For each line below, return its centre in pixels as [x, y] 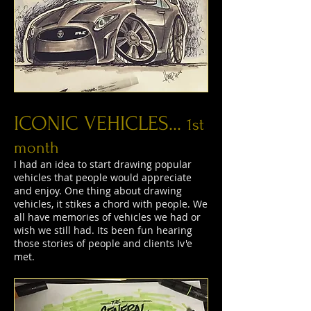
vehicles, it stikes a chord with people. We [111, 204]
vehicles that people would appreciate [103, 177]
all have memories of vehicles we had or [107, 217]
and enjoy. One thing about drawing [98, 191]
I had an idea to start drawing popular [103, 164]
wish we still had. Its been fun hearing [103, 230]
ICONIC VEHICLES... [100, 123]
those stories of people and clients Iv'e [103, 243]
